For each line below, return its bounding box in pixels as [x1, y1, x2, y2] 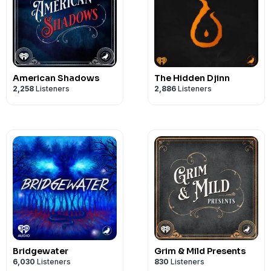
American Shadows [13, 73, 99, 83]
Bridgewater [13, 246, 68, 256]
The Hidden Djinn [154, 73, 230, 83]
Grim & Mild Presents [154, 246, 246, 256]
